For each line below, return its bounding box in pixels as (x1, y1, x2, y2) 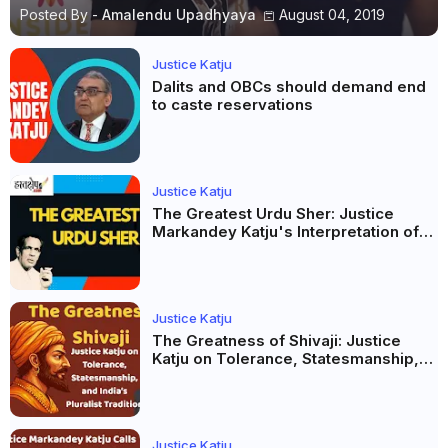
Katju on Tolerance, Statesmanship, (152, 348, 419, 368)
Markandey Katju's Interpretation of (152, 221, 419, 241)
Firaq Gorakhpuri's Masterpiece (152, 239, 393, 259)
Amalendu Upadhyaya (102, 6, 256, 23)
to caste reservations (152, 94, 313, 114)
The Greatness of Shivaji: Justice (152, 330, 401, 350)
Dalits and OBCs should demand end (152, 76, 426, 96)
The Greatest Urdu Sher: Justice (152, 203, 394, 223)
